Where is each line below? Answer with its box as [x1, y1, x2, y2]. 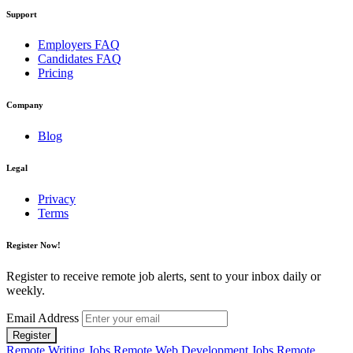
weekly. [6, 284, 45, 298]
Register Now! [6, 240, 61, 251]
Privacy [38, 192, 76, 206]
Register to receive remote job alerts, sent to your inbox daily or [6, 269, 321, 284]
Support [6, 9, 37, 19]
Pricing [38, 66, 73, 80]
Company [6, 100, 43, 110]
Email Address [6, 311, 79, 325]
